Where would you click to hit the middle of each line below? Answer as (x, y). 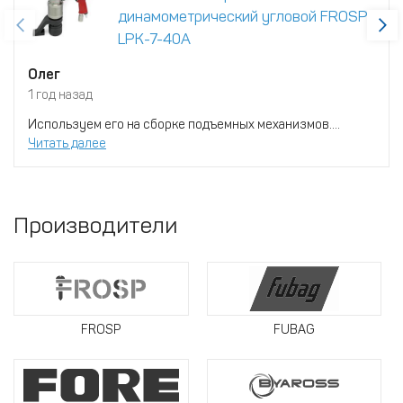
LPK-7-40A (154, 38)
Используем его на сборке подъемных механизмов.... (184, 124)
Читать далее (67, 143)
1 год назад (60, 94)
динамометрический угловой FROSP (243, 16)
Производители (95, 225)
